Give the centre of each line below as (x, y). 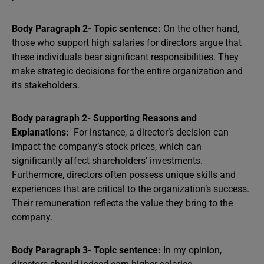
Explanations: (40, 132)
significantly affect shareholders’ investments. (107, 161)
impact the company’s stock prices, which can (107, 146)
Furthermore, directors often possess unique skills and (124, 175)
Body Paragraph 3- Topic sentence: (88, 250)
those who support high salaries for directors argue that (127, 43)
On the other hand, (201, 29)
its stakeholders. (47, 85)
